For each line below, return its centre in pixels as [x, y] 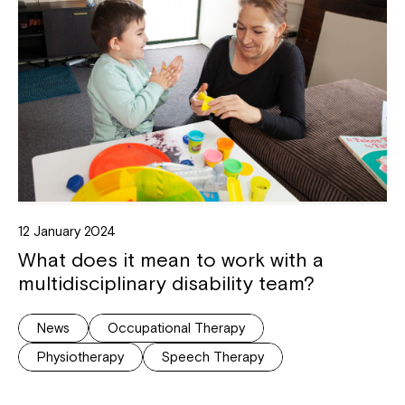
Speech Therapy [213, 356]
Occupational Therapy [176, 327]
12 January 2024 [67, 231]
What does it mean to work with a [171, 259]
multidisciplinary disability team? [166, 283]
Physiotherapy [80, 356]
